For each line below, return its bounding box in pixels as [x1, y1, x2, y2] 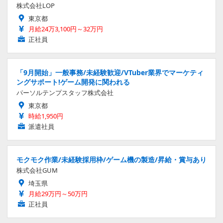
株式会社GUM [16, 166, 58, 175]
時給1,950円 [28, 111, 63, 121]
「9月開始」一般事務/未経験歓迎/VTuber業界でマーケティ [16, 68, 204, 78]
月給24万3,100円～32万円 [28, 24, 103, 34]
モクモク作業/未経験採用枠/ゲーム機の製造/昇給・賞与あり [16, 155, 207, 165]
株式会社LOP [16, 1, 55, 10]
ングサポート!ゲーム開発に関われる [16, 77, 130, 87]
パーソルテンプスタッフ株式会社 [16, 88, 113, 98]
